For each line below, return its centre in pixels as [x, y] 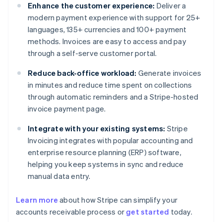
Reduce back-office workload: [82, 73]
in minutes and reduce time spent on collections [110, 85]
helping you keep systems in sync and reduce [106, 164]
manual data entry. [59, 176]
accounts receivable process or [71, 212]
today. [181, 212]
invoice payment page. [67, 109]
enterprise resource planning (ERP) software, [105, 152]
